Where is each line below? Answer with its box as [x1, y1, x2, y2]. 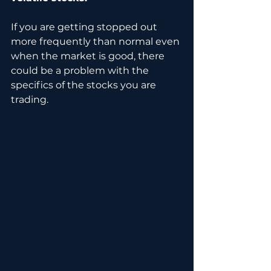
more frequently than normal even [11, 36, 182, 48]
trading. [11, 94, 48, 106]
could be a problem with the [11, 65, 151, 77]
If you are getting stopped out [11, 21, 160, 33]
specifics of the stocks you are [11, 79, 158, 91]
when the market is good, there [11, 50, 167, 62]
